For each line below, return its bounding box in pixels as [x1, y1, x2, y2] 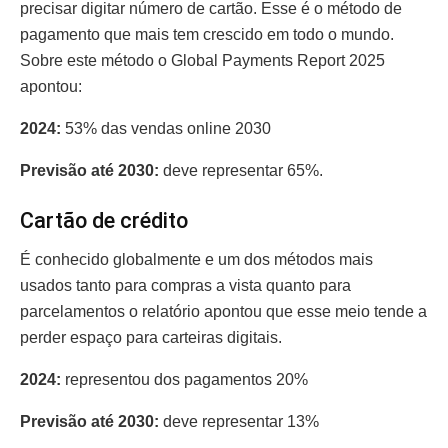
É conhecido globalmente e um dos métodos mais [20, 250, 373, 268]
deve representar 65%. [159, 162, 331, 180]
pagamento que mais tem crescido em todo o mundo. [20, 26, 394, 44]
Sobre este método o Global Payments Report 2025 [20, 52, 385, 70]
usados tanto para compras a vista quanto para [20, 276, 351, 294]
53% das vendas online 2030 [65, 120, 275, 138]
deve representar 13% [159, 412, 323, 430]
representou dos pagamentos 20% [61, 370, 312, 388]
